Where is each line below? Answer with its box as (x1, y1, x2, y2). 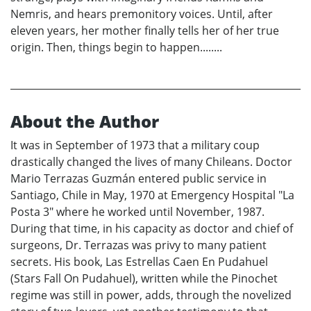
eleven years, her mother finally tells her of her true (10, 23, 279, 39)
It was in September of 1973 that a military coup (10, 137, 260, 153)
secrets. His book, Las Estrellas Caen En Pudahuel (10, 254, 268, 270)
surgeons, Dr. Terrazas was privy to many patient (10, 237, 267, 253)
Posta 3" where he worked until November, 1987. (10, 204, 264, 220)
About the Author (10, 110, 159, 133)
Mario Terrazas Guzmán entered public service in (10, 171, 267, 187)
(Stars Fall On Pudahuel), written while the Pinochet (10, 271, 278, 287)
